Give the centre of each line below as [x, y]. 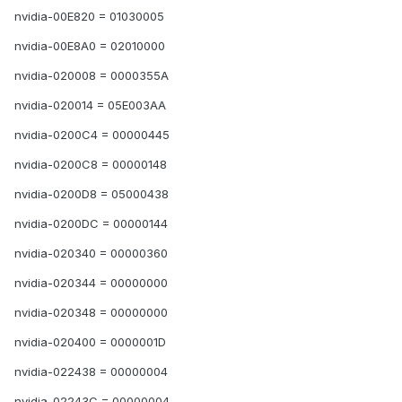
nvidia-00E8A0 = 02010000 [90, 46]
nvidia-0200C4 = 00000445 [92, 135]
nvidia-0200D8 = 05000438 [92, 194]
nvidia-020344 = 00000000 [91, 283]
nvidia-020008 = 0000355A [92, 76]
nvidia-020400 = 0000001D [90, 342]
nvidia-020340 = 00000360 [91, 253]
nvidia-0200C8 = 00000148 [91, 165]
